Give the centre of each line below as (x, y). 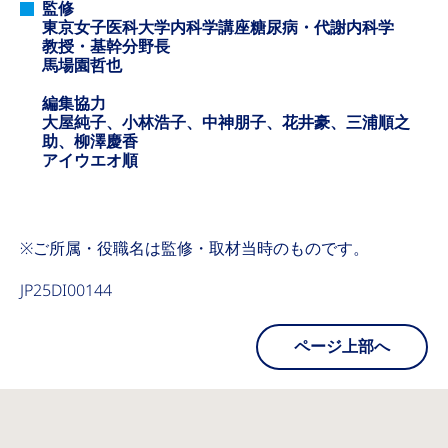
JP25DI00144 (66, 290)
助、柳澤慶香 (90, 141)
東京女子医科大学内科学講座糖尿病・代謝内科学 (218, 27)
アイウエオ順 (90, 160)
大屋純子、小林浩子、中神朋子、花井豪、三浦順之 (226, 122)
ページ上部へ (342, 346)
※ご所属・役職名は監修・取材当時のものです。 (194, 248)
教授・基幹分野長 (106, 46)
